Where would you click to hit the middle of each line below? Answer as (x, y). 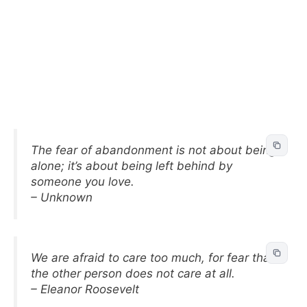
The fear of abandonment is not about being (153, 150)
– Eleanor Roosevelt (85, 289)
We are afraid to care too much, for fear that (152, 258)
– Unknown (62, 197)
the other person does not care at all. (133, 273)
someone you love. (83, 181)
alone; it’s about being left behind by (132, 165)
